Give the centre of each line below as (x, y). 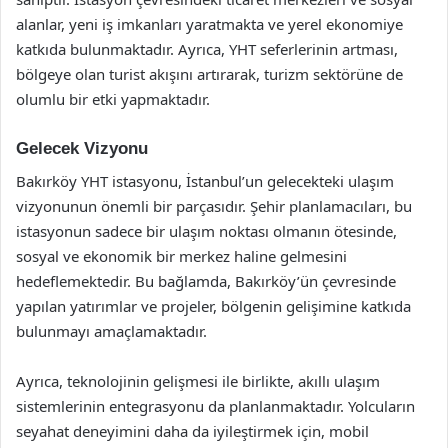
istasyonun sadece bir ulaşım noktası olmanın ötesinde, (206, 230)
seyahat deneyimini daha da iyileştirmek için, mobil (192, 430)
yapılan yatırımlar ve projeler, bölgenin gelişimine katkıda (213, 305)
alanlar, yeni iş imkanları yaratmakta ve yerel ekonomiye (209, 24)
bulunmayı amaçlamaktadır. (111, 330)
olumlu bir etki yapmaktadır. (113, 99)
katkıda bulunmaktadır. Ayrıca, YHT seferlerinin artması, (207, 49)
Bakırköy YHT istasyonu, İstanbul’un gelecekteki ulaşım (205, 180)
